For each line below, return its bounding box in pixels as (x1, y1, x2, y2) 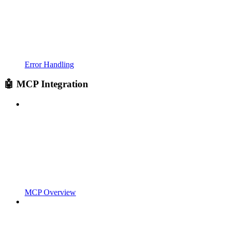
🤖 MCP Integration (4, 79, 88, 90)
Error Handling (25, 60, 74, 69)
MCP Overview (25, 187, 76, 197)
